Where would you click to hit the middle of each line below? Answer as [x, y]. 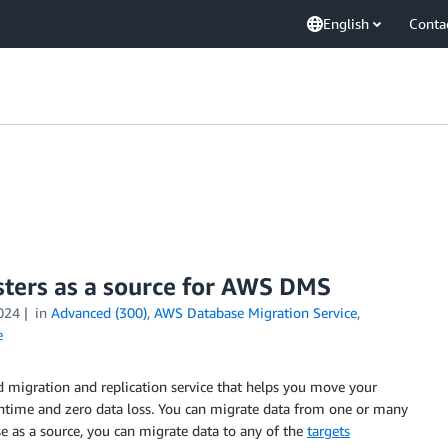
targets [328, 430]
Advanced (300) [98, 312]
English [346, 23]
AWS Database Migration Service [255, 312]
